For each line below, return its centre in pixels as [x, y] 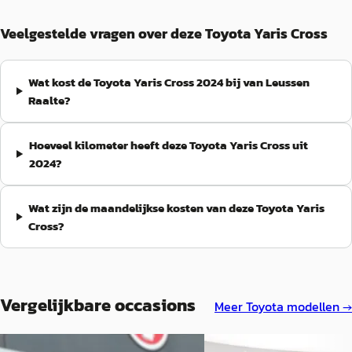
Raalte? [50, 100]
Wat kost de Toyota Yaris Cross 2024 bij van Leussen [169, 82]
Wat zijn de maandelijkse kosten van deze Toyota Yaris [177, 208]
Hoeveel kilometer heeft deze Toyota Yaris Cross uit [168, 145]
